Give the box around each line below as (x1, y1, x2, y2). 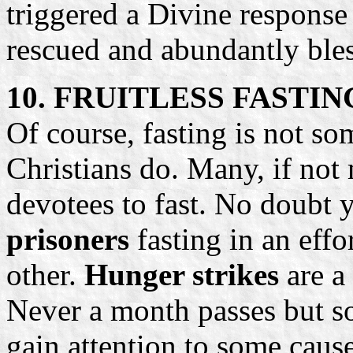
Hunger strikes (84, 257, 287, 292)
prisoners (6, 221, 129, 256)
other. (6, 257, 84, 292)
